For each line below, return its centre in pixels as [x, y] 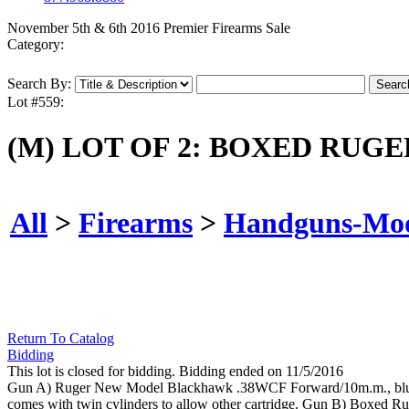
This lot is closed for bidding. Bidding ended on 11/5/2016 [175, 372]
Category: [36, 45]
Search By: [39, 84]
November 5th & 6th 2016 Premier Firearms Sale [149, 28]
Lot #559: [36, 102]
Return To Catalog [61, 339]
